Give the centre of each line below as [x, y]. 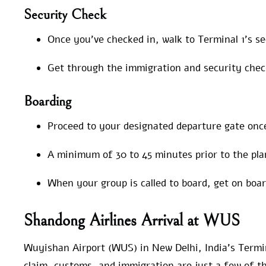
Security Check [65, 15]
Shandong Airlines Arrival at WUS [132, 221]
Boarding [47, 101]
